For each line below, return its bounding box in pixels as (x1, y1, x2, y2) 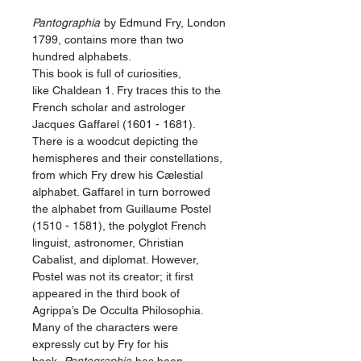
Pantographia (32, 16, 100, 29)
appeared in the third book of (32, 287, 180, 300)
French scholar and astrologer (32, 101, 185, 114)
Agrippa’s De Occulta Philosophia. (32, 304, 207, 317)
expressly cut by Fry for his (32, 338, 168, 351)
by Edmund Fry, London (101, 16, 226, 29)
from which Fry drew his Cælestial (32, 168, 203, 181)
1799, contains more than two (32, 33, 184, 46)
